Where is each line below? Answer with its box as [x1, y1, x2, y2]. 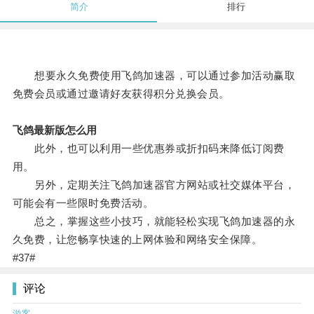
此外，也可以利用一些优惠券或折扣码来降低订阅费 [12, 142, 285, 155]
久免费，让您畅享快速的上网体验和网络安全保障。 [12, 233, 263, 246]
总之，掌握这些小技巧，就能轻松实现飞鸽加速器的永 [12, 215, 296, 228]
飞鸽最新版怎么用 [12, 124, 97, 137]
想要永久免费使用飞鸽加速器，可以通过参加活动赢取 [12, 69, 296, 82]
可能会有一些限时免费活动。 [12, 197, 154, 210]
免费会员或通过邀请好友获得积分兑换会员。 [12, 88, 230, 100]
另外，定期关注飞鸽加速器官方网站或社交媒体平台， [12, 179, 296, 191]
